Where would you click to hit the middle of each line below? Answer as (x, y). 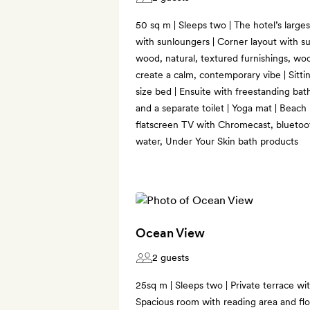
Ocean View (170, 232)
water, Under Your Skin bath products (217, 141)
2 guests (171, 257)
